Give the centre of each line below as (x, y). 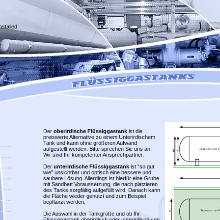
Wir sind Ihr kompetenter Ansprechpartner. (93, 155)
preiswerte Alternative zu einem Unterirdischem (99, 137)
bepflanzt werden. (64, 202)
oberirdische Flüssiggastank (90, 131)
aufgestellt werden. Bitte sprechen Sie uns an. (97, 149)
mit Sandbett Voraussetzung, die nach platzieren (100, 184)
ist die (135, 131)
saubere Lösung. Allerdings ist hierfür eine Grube (101, 178)
